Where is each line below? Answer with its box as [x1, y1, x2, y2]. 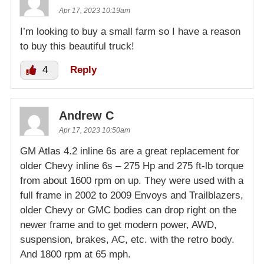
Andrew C [59, 109, 114, 123]
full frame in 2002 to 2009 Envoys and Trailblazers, [20, 190, 243, 202]
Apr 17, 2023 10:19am [59, 6, 130, 15]
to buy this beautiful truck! [20, 41, 134, 52]
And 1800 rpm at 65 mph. [20, 249, 131, 260]
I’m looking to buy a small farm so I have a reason [20, 26, 240, 38]
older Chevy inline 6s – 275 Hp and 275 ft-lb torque [20, 160, 243, 172]
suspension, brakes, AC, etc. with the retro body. [20, 234, 235, 246]
